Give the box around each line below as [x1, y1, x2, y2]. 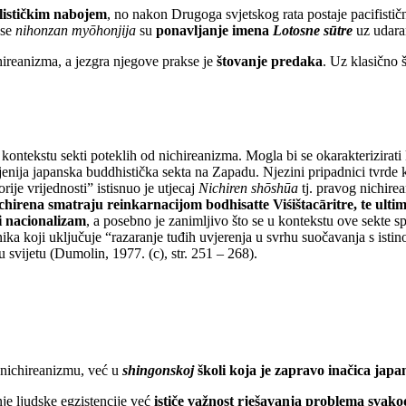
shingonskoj [122, 362, 194, 379]
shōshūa [251, 179, 298, 196]
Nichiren [198, 179, 247, 196]
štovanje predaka [217, 53, 323, 69]
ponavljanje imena [156, 22, 273, 38]
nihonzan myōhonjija [15, 22, 136, 38]
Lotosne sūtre [273, 22, 353, 38]
